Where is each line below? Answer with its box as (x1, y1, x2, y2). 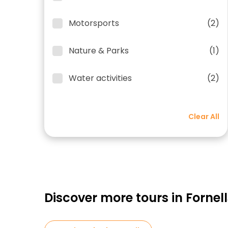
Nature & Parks (69, 45, 129, 56)
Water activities (69, 72, 132, 84)
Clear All (188, 111, 219, 122)
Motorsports (69, 17, 119, 29)
